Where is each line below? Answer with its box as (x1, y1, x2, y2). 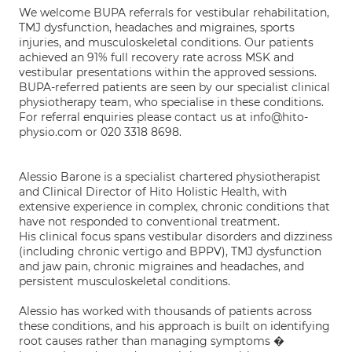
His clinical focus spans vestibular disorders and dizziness (19, 229, 332, 244)
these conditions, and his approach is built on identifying (19, 319, 330, 333)
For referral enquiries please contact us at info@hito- (19, 110, 308, 124)
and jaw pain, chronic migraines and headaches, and (19, 259, 304, 273)
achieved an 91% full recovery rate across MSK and (19, 50, 294, 64)
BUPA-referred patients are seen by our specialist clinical (19, 80, 330, 94)
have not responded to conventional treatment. (19, 214, 280, 229)
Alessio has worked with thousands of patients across (19, 304, 312, 318)
